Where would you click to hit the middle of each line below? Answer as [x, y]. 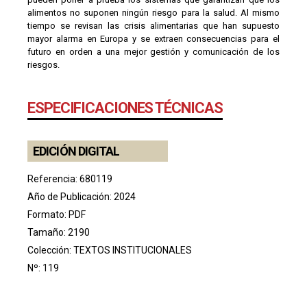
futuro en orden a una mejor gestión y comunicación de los [153, 51]
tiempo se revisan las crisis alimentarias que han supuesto [153, 25]
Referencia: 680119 [70, 179]
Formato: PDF [57, 214]
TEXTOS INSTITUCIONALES [133, 250]
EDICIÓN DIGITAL [76, 151]
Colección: [50, 250]
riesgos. [44, 64]
